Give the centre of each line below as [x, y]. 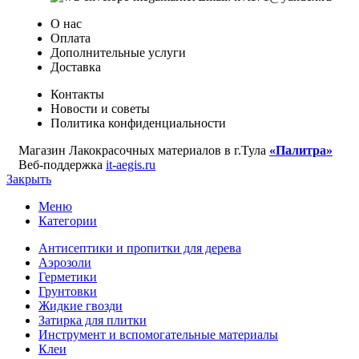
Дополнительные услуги [118, 53]
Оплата [71, 38]
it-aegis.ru [131, 165]
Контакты [77, 95]
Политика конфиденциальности [138, 123]
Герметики [68, 277]
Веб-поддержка [62, 165]
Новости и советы [100, 109]
